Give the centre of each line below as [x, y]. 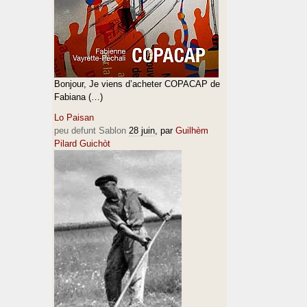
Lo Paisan [74, 118]
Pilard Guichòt [82, 144]
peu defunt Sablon [90, 131]
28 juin [142, 131]
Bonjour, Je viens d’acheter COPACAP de [137, 84]
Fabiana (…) [78, 97]
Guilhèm [192, 131]
